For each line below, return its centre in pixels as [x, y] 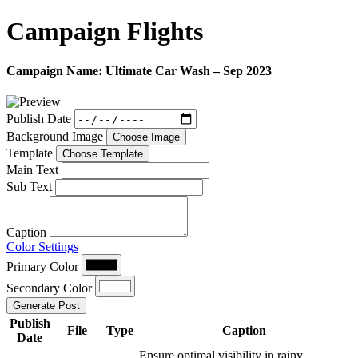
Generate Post [46, 306]
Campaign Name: [54, 70]
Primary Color [42, 267]
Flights [165, 32]
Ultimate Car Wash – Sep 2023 [187, 70]
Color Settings [42, 247]
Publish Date [39, 118]
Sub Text [29, 187]
